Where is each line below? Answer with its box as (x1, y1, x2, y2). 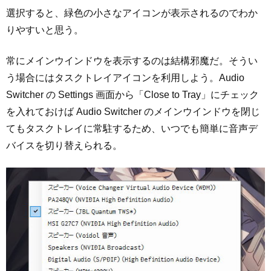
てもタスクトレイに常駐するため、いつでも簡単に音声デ (6, 123, 258, 134)
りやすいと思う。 (6, 25, 83, 36)
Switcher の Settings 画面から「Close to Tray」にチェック (6, 89, 259, 100)
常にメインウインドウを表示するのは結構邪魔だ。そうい (6, 55, 258, 66)
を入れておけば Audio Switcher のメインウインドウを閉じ (6, 106, 260, 117)
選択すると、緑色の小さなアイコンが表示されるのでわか (6, 8, 258, 19)
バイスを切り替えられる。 (6, 140, 122, 151)
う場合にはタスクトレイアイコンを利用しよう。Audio (6, 72, 244, 83)
